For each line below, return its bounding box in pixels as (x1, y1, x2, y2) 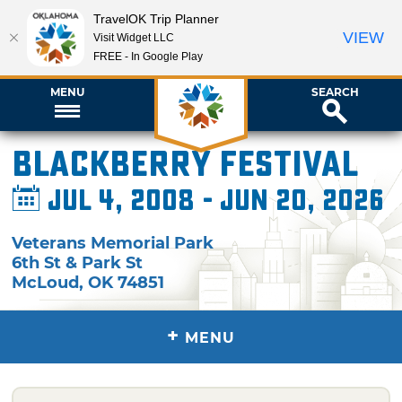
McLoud (12, 272, 80, 293)
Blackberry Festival (12, 144, 359, 186)
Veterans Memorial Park (12, 232, 214, 253)
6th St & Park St (12, 252, 144, 273)
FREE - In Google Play (93, 49, 203, 63)
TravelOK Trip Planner (93, 11, 219, 26)
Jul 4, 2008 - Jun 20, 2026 (40, 184, 385, 218)
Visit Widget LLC (93, 31, 174, 44)
